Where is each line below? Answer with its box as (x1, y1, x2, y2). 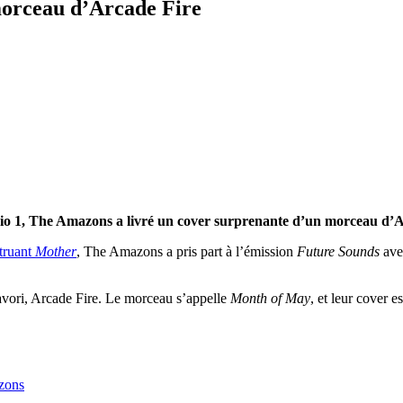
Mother (35, 243, 76, 259)
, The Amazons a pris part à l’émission (76, 243, 293, 259)
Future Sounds (293, 243, 383, 259)
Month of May (230, 290, 310, 306)
